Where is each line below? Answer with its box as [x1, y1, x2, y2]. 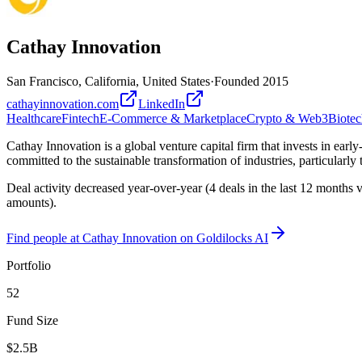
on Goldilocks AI [177, 230, 268, 245]
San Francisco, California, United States [6, 74, 210, 88]
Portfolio [6, 258, 51, 272]
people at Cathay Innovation [33, 230, 177, 245]
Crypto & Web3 [246, 111, 328, 125]
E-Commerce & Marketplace [99, 111, 246, 125]
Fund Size [6, 313, 58, 327]
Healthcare [6, 111, 61, 125]
